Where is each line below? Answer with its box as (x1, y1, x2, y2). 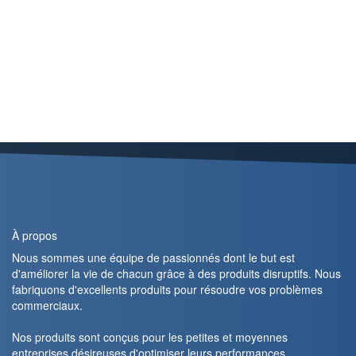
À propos (12, 227, 57, 244)
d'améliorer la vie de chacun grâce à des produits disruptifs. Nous (12, 265, 341, 282)
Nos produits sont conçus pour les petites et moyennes (12, 329, 288, 346)
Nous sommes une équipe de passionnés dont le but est (12, 250, 295, 266)
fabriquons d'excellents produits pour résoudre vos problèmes (12, 281, 323, 298)
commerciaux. (12, 297, 83, 314)
